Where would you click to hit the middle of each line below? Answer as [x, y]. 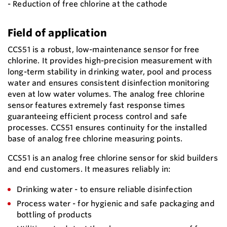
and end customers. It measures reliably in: [89, 169]
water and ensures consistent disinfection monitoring [108, 83]
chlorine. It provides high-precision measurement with [110, 60]
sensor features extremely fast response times [96, 105]
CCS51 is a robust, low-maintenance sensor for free [104, 49]
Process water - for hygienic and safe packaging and [116, 203]
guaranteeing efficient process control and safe [98, 116]
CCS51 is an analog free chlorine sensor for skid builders [113, 158]
